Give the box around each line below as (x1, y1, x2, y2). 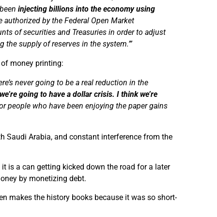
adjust (143, 27, 166, 37)
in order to (108, 27, 143, 37)
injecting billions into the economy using (18, 4, 155, 14)
